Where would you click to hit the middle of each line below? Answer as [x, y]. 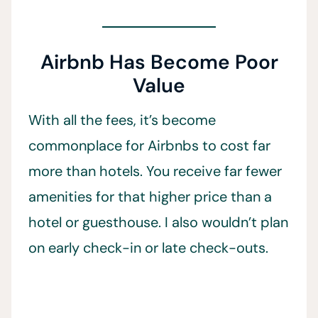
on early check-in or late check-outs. [148, 248]
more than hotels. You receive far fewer [155, 171]
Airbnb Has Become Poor [159, 62]
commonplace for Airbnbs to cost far [149, 146]
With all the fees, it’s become [122, 120]
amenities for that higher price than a [150, 197]
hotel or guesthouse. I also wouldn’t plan [158, 223]
